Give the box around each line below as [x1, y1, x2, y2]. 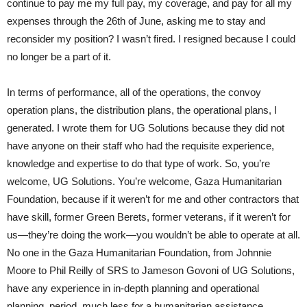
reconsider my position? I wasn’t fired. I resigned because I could [7, 32, 295, 45]
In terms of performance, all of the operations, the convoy [7, 86, 261, 98]
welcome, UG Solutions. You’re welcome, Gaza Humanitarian [7, 175, 282, 187]
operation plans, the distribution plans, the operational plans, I [7, 103, 277, 116]
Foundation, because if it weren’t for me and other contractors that [7, 193, 299, 205]
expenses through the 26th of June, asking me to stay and [7, 14, 265, 27]
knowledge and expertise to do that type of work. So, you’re [7, 157, 270, 169]
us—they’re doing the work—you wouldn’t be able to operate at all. [7, 228, 300, 241]
